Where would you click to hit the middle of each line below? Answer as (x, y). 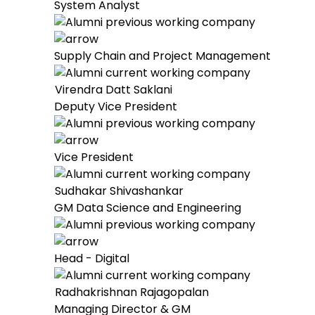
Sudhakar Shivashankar (119, 191)
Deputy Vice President (116, 107)
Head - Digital (92, 258)
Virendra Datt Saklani (114, 90)
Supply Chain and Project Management (162, 56)
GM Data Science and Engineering (148, 208)
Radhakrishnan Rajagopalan (132, 292)
